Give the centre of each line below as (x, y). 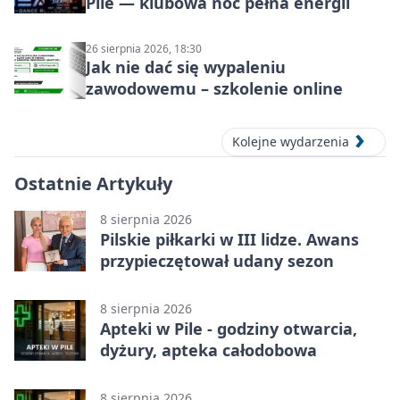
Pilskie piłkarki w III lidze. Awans (229, 240)
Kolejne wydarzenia (291, 142)
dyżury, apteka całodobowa (208, 350)
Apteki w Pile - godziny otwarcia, (229, 329)
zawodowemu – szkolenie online (214, 88)
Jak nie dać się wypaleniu (186, 67)
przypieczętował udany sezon (217, 261)
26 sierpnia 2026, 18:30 (144, 48)
